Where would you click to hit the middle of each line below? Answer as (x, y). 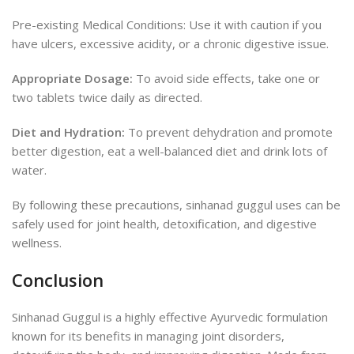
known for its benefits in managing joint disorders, (148, 336)
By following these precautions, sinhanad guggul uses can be (176, 205)
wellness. (37, 243)
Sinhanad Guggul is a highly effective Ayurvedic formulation (170, 317)
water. (29, 170)
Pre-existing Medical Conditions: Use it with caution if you (167, 25)
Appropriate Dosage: (72, 79)
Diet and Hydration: (68, 132)
